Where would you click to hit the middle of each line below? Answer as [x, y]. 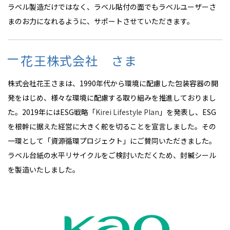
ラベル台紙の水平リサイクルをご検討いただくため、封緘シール [112, 155]
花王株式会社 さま [79, 61]
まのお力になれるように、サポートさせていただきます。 [101, 21]
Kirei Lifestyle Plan [127, 112]
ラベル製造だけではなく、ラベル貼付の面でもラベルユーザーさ [112, 7]
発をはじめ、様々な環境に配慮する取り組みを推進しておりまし [112, 98]
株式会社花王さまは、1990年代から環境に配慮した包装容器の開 [113, 83]
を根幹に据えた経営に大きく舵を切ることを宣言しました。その [112, 127]
